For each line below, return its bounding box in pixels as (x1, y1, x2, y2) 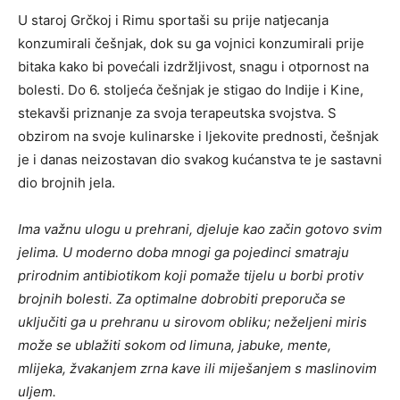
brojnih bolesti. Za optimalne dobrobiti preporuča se (18, 289, 346, 307)
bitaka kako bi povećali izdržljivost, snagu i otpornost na (18, 57, 369, 75)
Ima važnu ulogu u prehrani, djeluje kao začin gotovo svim (18, 220, 382, 237)
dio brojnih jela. (18, 173, 115, 191)
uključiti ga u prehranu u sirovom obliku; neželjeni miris (18, 312, 367, 330)
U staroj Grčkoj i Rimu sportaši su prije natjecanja (18, 11, 329, 29)
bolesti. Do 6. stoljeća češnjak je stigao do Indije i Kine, (18, 80, 363, 98)
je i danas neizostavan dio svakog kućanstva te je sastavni (18, 150, 382, 168)
